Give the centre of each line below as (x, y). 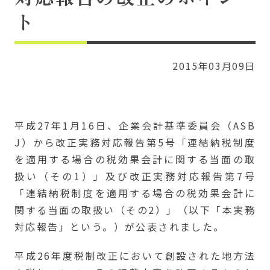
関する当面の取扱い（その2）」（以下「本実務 (135, 210)
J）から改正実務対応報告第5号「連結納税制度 (135, 142)
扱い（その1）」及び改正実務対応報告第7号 (135, 176)
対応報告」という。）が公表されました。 (120, 227)
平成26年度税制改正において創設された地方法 (135, 256)
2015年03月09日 (214, 66)
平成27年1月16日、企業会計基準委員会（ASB (135, 125)
